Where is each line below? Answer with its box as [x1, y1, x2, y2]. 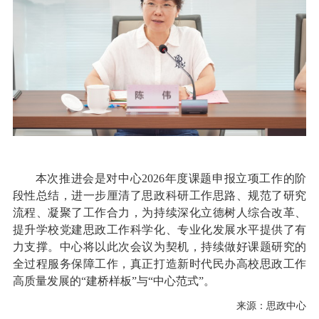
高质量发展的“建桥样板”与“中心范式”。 [12, 274, 215, 287]
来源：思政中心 [236, 300, 307, 311]
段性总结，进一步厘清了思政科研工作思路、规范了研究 [12, 189, 307, 202]
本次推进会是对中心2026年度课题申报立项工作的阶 [35, 172, 307, 184]
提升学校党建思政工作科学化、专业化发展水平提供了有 [12, 223, 307, 236]
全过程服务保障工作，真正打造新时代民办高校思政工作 [12, 257, 307, 270]
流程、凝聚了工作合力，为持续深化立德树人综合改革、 [12, 206, 307, 219]
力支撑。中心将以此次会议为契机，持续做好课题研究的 [12, 240, 307, 253]
